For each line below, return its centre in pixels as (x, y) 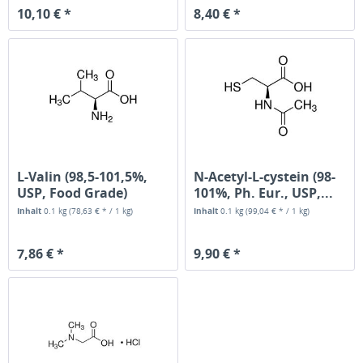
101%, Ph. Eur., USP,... (264, 192)
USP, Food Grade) (73, 192)
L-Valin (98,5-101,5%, (83, 176)
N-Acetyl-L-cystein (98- (265, 176)
